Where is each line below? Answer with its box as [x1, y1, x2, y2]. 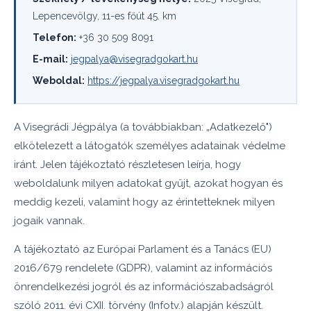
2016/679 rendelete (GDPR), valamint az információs [14, 262, 272, 274]
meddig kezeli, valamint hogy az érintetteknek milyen [14, 196, 275, 208]
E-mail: [33, 53, 68, 65]
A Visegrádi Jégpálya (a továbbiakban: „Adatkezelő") [14, 121, 272, 133]
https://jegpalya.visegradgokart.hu [87, 75, 239, 86]
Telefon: [33, 32, 76, 43]
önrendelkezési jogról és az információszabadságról [14, 280, 274, 293]
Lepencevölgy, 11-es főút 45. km [33, 10, 176, 22]
